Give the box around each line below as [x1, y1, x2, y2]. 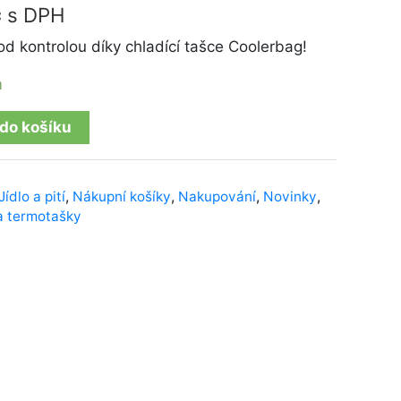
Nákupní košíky [73, 187, 171, 205]
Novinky [263, 187, 317, 205]
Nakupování [178, 187, 256, 205]
